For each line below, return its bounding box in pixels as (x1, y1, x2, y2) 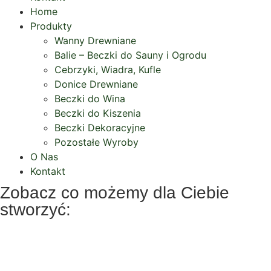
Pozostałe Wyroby (54, 136, 139, 148)
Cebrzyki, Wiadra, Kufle (54, 64, 161, 76)
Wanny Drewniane (54, 34, 136, 47)
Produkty (30, 20, 72, 32)
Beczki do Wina (54, 93, 125, 105)
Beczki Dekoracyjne (54, 122, 145, 134)
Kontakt (30, 165, 65, 177)
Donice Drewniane (54, 78, 138, 90)
